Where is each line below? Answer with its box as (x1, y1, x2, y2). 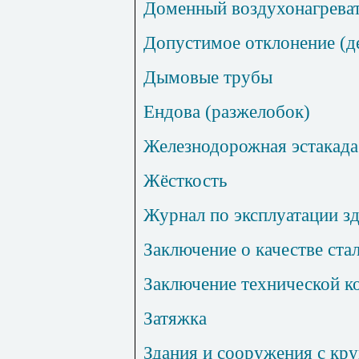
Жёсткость (143, 170, 227, 192)
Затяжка (143, 308, 207, 329)
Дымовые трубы (143, 67, 272, 88)
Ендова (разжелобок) (143, 101, 310, 123)
